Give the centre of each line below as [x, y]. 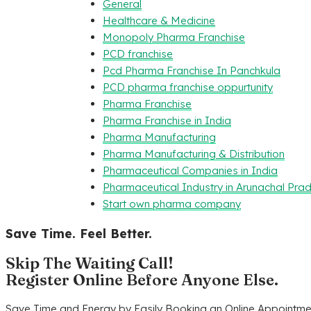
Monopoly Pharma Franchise [174, 37]
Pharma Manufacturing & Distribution [194, 154]
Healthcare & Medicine [159, 21]
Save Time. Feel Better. [79, 233]
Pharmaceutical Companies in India [190, 171]
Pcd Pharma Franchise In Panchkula [192, 71]
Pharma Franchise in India [167, 121]
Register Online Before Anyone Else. [142, 279]
